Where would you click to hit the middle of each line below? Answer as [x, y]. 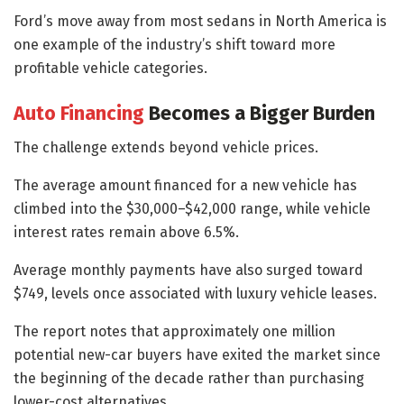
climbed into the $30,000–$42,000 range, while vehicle [192, 209]
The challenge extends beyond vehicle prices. [166, 148]
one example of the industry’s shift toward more [174, 44]
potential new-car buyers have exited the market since [197, 355]
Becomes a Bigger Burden [260, 113]
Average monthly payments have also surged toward [188, 271]
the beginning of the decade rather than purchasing [189, 379]
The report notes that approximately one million [174, 332]
